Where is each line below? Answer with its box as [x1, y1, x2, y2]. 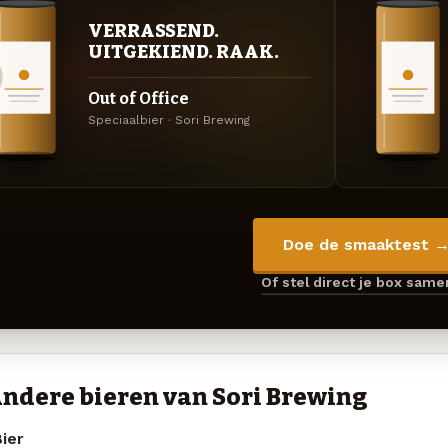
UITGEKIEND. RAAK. [88, 41, 279, 64]
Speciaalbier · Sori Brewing [88, 113, 250, 128]
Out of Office [88, 89, 189, 109]
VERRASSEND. [88, 20, 219, 43]
